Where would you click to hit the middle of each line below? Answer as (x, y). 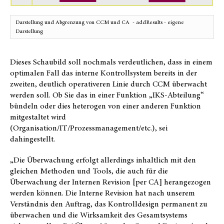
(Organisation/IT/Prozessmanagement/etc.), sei (89, 128)
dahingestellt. (32, 139)
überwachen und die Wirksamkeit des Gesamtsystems (99, 215)
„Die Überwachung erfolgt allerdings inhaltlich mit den (103, 160)
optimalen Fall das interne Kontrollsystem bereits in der (103, 73)
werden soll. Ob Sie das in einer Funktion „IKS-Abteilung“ (107, 95)
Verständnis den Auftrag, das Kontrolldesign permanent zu (109, 204)
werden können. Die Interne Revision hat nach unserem (102, 193)
